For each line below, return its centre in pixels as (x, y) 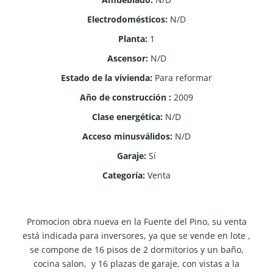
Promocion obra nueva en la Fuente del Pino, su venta (136, 221)
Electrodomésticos (126, 19)
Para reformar (183, 77)
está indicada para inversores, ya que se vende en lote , (136, 235)
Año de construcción (124, 97)
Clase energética (126, 116)
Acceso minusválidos (126, 136)
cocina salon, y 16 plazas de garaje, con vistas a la (136, 263)
